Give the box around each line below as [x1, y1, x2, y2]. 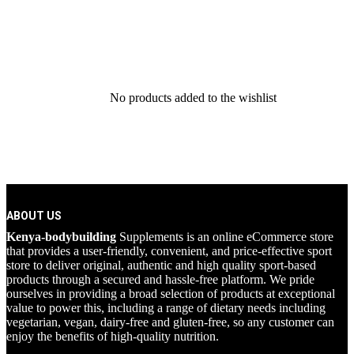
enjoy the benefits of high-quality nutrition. [6, 329, 219, 343]
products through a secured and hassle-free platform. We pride [6, 272, 314, 286]
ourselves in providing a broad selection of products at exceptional [6, 286, 335, 300]
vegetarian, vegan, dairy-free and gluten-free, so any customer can [6, 314, 334, 329]
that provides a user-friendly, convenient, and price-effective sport [6, 243, 332, 258]
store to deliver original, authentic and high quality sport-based [6, 258, 316, 272]
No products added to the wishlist [109, 90, 277, 104]
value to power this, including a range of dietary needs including [6, 300, 326, 314]
